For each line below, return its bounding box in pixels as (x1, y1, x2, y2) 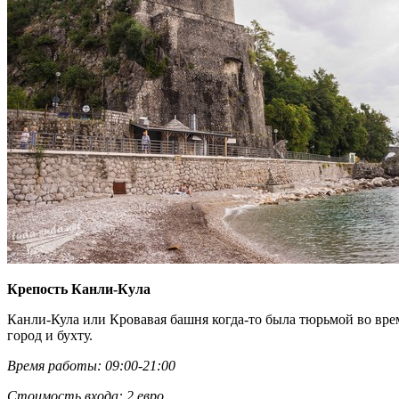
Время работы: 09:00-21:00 (7, 357, 175, 373)
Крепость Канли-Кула (7, 281, 151, 297)
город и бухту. (7, 327, 93, 343)
